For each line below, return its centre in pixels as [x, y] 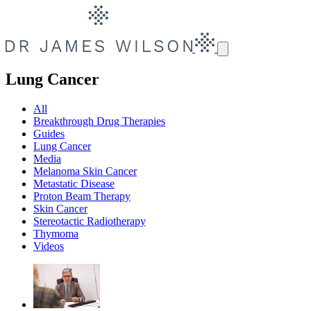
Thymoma [56, 233]
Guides [49, 133]
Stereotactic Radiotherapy [90, 221]
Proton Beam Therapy [82, 196]
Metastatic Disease [74, 183]
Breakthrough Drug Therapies [99, 121]
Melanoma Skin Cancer [85, 171]
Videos [49, 246]
